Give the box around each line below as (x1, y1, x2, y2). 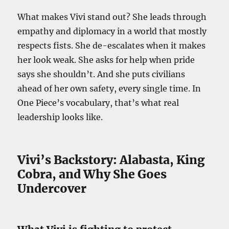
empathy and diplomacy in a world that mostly (17, 26, 207, 36)
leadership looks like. (17, 111, 103, 122)
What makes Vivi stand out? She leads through (17, 11, 207, 22)
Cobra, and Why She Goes (17, 166, 167, 181)
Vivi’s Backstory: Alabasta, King (17, 152, 205, 167)
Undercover (17, 180, 87, 196)
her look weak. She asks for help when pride (17, 54, 195, 65)
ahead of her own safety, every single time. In (17, 83, 201, 94)
